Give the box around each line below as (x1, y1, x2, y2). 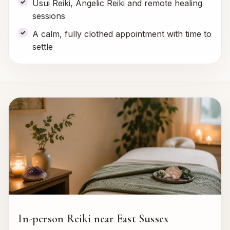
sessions (32, 10, 65, 21)
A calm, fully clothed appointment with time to (32, 29, 212, 40)
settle (32, 42, 53, 52)
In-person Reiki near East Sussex (18, 212, 169, 225)
